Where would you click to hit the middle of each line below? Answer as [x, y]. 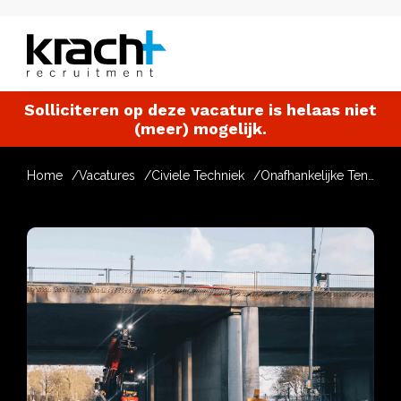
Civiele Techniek [198, 175]
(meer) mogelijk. [200, 128]
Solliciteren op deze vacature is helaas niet [200, 110]
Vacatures [107, 175]
